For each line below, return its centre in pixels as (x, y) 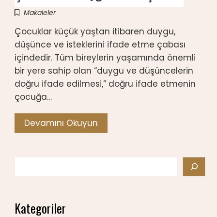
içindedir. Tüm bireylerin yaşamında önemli (105, 58)
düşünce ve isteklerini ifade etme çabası (100, 45)
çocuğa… (33, 97)
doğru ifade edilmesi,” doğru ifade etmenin (105, 84)
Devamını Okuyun (61, 123)
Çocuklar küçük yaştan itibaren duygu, (95, 31)
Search (29, 163)
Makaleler (40, 13)
